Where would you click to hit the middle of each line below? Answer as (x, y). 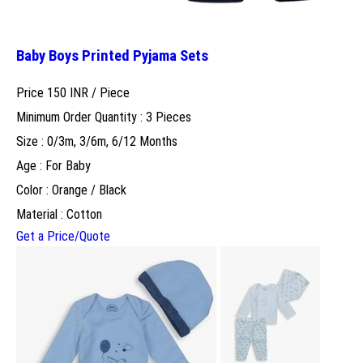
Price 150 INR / (58, 92)
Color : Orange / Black (71, 190)
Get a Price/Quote (63, 236)
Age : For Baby (53, 165)
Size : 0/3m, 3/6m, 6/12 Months (97, 141)
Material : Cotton (59, 214)
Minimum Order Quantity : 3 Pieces (104, 117)
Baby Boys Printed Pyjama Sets (112, 56)
